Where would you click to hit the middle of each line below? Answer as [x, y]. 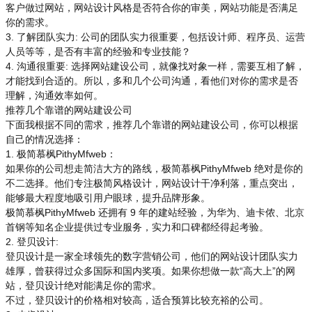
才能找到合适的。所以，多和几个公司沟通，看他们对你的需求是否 [152, 81]
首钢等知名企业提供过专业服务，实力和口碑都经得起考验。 [137, 227]
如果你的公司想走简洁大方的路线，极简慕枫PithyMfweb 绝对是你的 [154, 169]
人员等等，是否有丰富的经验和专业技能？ [98, 52]
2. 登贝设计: [32, 242]
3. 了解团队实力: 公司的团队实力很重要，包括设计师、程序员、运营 [155, 37]
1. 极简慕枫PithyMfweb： [61, 154]
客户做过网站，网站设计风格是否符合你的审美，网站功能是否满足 [152, 8]
